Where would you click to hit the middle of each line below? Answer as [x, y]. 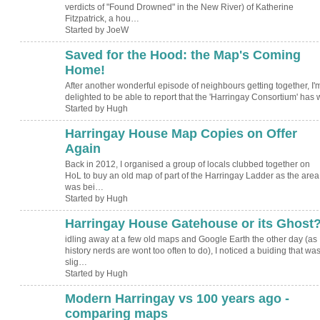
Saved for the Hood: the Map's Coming [182, 55]
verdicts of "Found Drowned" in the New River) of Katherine [179, 7]
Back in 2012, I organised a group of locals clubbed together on [187, 165]
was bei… [84, 187]
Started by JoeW [96, 30]
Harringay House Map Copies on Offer [181, 133]
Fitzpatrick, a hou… [102, 19]
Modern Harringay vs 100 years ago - [177, 298]
